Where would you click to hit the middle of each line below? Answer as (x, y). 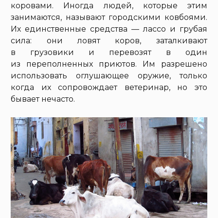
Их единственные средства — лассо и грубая (109, 29)
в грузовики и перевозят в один (109, 53)
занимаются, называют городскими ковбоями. (109, 18)
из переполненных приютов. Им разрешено (109, 64)
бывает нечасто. (43, 99)
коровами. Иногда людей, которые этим (109, 6)
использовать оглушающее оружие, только (109, 76)
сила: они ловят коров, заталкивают (109, 41)
